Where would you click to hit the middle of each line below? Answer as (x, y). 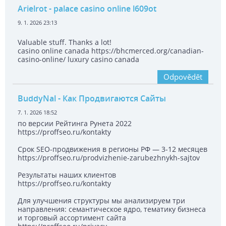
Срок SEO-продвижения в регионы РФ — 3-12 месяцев (112, 149)
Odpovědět (183, 77)
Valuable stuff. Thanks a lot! (65, 42)
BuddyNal (37, 99)
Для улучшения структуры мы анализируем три (101, 201)
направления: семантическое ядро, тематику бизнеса (112, 209)
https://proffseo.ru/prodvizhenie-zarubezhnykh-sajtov (109, 158)
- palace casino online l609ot (102, 9)
